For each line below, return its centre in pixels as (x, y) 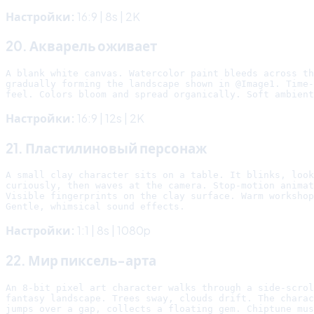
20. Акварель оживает (81, 46)
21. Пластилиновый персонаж (106, 148)
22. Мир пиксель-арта (81, 261)
